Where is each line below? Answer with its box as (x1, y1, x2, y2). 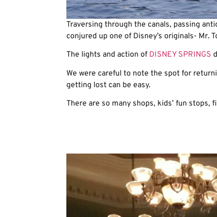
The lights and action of (66, 50, 149, 60)
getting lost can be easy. (66, 80, 151, 90)
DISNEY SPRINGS (149, 50, 211, 60)
